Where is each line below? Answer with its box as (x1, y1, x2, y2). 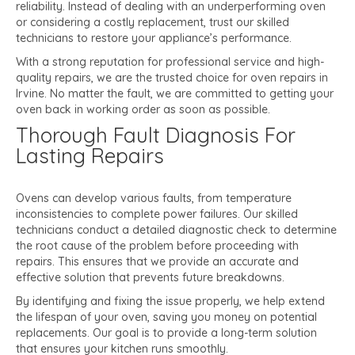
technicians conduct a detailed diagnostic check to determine (16, 223, 337, 238)
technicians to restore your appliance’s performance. (16, 31, 292, 46)
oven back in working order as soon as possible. (16, 102, 270, 117)
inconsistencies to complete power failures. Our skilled (16, 207, 298, 222)
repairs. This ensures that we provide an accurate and (16, 254, 299, 269)
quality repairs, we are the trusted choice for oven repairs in (16, 71, 328, 86)
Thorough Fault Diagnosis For (16, 122, 296, 149)
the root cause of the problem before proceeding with (16, 239, 299, 254)
